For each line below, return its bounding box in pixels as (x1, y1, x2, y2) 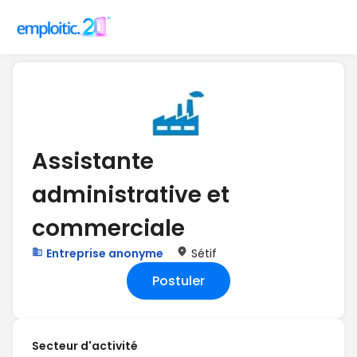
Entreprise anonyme (46, 245, 163, 261)
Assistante (32, 146, 154, 177)
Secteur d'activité (32, 338, 138, 354)
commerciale (32, 213, 185, 244)
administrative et (32, 179, 229, 210)
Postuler (152, 271, 205, 290)
